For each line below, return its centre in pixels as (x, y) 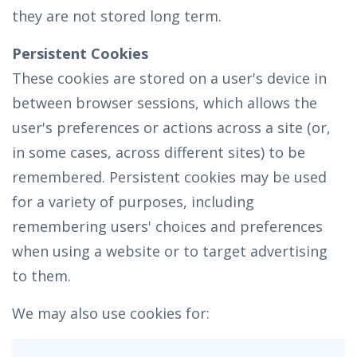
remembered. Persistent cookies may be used (169, 177)
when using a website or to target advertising (170, 251)
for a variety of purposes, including (133, 202)
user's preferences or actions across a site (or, (171, 127)
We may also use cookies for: (111, 313)
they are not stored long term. (117, 16)
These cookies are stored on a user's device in (169, 78)
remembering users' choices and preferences (167, 226)
